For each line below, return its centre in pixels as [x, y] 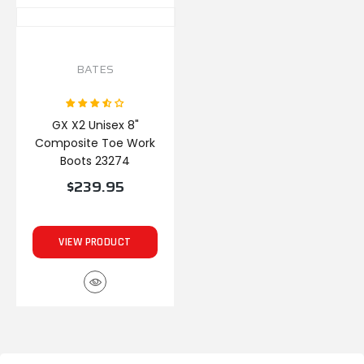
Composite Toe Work [95, 143]
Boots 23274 [95, 161]
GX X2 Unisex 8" [95, 125]
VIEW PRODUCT [95, 242]
